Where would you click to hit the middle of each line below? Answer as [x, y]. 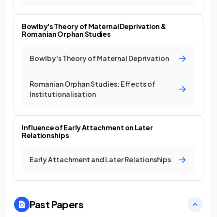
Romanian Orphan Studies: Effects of [93, 84]
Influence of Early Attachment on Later [87, 127]
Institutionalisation [63, 94]
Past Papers [57, 204]
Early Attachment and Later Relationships [100, 159]
